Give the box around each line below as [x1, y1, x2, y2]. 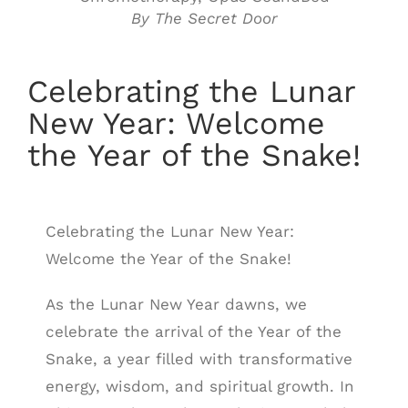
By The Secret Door [130, 9, 278, 28]
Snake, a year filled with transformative [45, 349, 352, 368]
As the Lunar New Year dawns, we [45, 294, 307, 313]
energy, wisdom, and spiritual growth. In [45, 376, 354, 395]
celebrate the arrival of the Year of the [45, 321, 342, 341]
